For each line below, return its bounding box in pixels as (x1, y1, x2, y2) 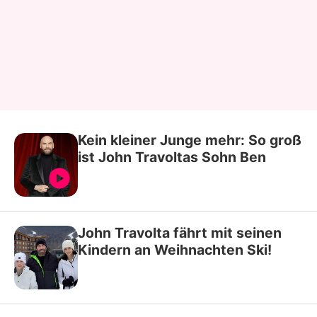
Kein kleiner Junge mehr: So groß (78, 131, 301, 149)
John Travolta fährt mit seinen (78, 224, 282, 241)
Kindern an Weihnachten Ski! (78, 241, 272, 258)
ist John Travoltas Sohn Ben (78, 148, 266, 166)
